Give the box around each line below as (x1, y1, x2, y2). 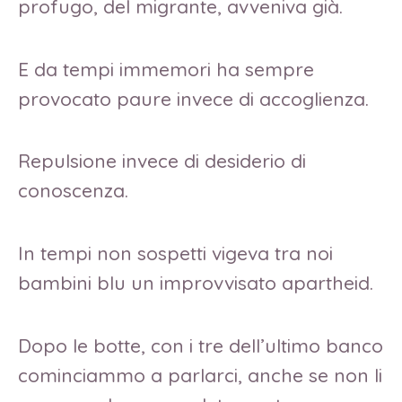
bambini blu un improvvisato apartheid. (18, 271, 373, 295)
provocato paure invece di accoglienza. (18, 86, 374, 110)
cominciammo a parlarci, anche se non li (18, 363, 382, 387)
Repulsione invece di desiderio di (18, 149, 306, 173)
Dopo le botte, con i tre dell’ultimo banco (18, 333, 383, 357)
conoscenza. (18, 179, 134, 203)
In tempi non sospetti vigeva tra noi (18, 241, 333, 266)
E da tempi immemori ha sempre (18, 57, 314, 81)
